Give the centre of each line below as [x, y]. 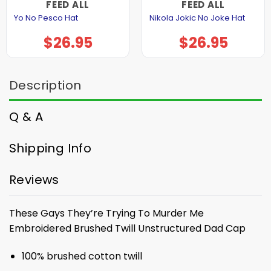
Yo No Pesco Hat [46, 18]
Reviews [34, 180]
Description [45, 86]
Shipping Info [51, 149]
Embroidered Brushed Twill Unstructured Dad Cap [127, 229]
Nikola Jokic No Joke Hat [197, 18]
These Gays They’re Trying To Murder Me [106, 214]
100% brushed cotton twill [82, 256]
